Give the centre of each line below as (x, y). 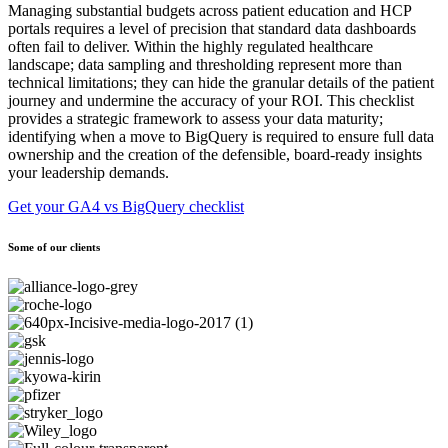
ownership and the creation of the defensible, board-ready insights (215, 155)
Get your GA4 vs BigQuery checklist (126, 207)
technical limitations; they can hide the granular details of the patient (221, 83)
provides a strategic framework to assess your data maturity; (195, 119)
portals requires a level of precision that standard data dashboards (212, 29)
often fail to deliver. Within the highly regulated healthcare (190, 47)
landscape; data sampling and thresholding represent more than (205, 65)
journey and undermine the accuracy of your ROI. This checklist (211, 101)
